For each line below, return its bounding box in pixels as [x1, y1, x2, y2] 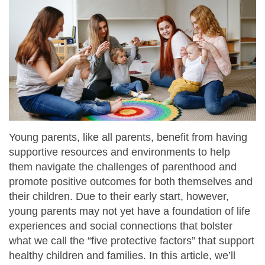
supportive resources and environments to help [9, 146, 230, 158]
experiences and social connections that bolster [9, 219, 232, 232]
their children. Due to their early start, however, [9, 190, 229, 202]
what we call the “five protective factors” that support [9, 234, 254, 247]
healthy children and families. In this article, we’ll [9, 249, 235, 261]
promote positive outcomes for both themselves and [9, 175, 253, 188]
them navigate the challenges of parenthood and [9, 160, 237, 173]
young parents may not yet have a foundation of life [9, 205, 250, 217]
